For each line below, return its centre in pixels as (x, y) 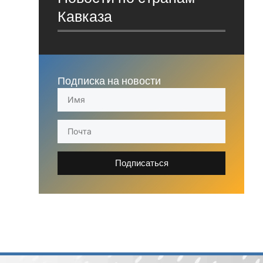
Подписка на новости (109, 80)
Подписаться (141, 163)
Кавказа (85, 16)
